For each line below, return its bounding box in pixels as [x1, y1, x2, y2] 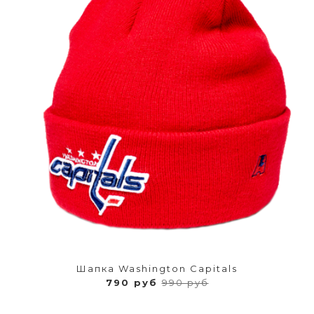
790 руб [105, 276, 162, 288]
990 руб [161, 276, 209, 288]
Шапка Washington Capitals [76, 262, 238, 274]
